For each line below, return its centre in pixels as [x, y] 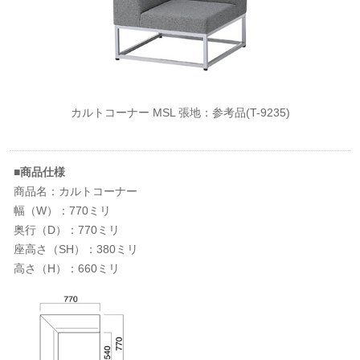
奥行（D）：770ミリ [67, 229]
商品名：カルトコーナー [76, 191]
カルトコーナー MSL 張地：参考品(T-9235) [180, 112]
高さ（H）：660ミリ [67, 268]
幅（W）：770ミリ [63, 210]
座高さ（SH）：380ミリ [76, 249]
